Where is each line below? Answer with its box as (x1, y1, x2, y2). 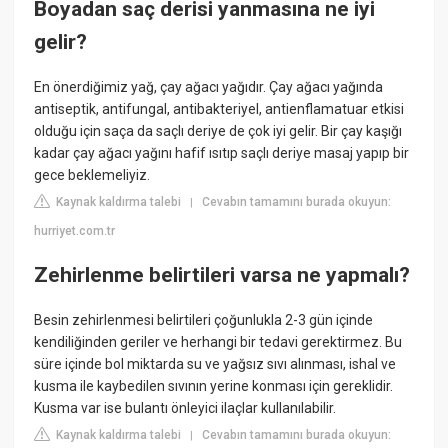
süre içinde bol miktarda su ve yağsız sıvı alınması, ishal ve (34, 356, 397, 373)
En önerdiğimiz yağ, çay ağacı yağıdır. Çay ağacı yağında (34, 79, 384, 96)
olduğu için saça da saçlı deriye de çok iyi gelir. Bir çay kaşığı (34, 123, 403, 140)
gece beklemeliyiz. (34, 167, 151, 184)
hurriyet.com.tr (34, 224, 116, 239)
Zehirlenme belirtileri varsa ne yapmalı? (34, 262, 411, 287)
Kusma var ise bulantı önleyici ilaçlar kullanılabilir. (34, 400, 337, 417)
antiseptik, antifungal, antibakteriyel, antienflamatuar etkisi (34, 101, 405, 118)
